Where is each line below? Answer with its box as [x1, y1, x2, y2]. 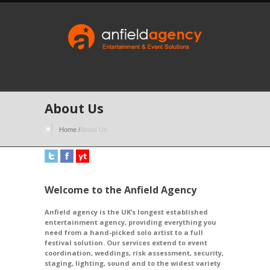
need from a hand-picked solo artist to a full [45, 228, 203, 237]
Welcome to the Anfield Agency [45, 183, 196, 196]
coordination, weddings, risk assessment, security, [45, 248, 224, 257]
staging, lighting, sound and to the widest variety [45, 259, 221, 268]
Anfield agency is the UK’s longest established [45, 207, 208, 216]
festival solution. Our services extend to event [45, 238, 207, 247]
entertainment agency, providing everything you [45, 218, 216, 227]
